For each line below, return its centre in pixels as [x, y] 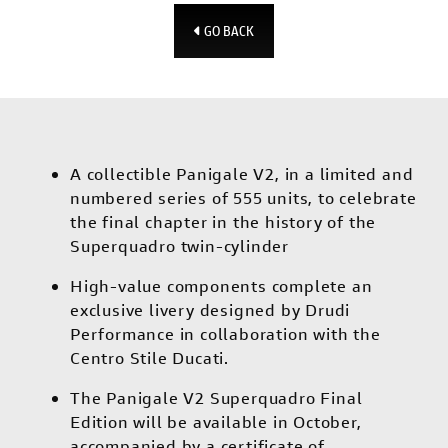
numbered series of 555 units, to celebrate [243, 198]
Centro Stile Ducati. [150, 358]
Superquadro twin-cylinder [180, 246]
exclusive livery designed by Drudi [210, 310]
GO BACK [227, 31]
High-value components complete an [221, 286]
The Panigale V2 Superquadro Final [216, 398]
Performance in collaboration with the [225, 334]
